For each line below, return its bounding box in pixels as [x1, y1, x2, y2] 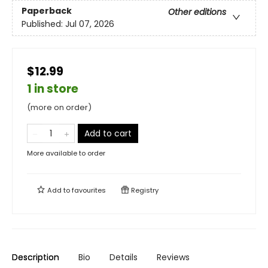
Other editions [168, 6, 226, 19]
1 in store [27, 81, 78, 97]
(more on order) [27, 102, 92, 113]
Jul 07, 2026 [65, 18, 114, 31]
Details [109, 251, 138, 263]
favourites [72, 185, 106, 195]
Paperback [22, 5, 72, 17]
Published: [22, 18, 65, 31]
